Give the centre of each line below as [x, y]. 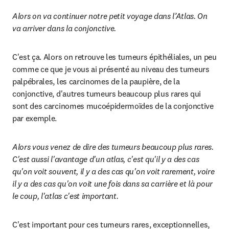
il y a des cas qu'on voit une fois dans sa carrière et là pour [113, 184]
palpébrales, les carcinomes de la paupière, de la [96, 81]
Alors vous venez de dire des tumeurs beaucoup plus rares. [113, 147]
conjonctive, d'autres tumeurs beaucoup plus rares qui [107, 94]
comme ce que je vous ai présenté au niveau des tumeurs [111, 69]
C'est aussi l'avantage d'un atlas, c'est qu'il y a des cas [106, 159]
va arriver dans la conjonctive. [64, 28]
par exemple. [35, 118]
